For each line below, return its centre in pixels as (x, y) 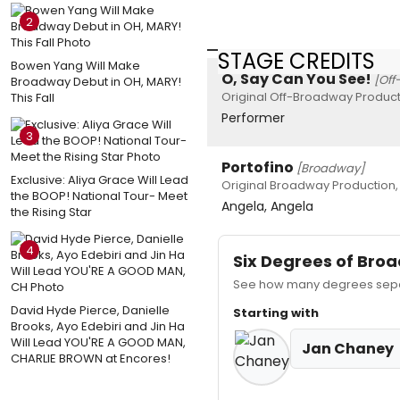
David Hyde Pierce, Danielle (90, 310)
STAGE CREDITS (296, 61)
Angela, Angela (267, 207)
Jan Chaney (348, 349)
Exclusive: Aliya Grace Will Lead (100, 179)
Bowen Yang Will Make (75, 65)
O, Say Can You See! (296, 79)
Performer (253, 118)
